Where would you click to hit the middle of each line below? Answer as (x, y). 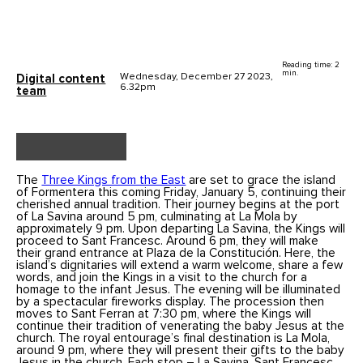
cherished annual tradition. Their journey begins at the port (178, 204)
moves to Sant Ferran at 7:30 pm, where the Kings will (164, 314)
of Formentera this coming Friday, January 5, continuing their (181, 192)
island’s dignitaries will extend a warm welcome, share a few (180, 265)
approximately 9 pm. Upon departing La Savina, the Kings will (181, 228)
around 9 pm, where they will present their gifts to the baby (181, 350)
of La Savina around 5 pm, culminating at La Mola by (157, 216)
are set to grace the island (261, 180)
